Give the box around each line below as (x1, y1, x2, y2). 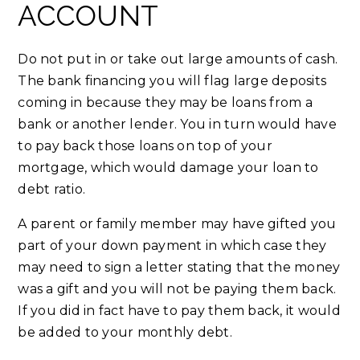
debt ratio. (18, 182, 86, 198)
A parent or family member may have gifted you (18, 216, 337, 232)
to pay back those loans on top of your (18, 138, 272, 154)
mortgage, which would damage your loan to (18, 160, 319, 176)
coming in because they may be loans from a (18, 95, 313, 111)
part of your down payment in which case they (18, 238, 327, 254)
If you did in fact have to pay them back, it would (18, 303, 341, 319)
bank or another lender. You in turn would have (18, 117, 337, 133)
